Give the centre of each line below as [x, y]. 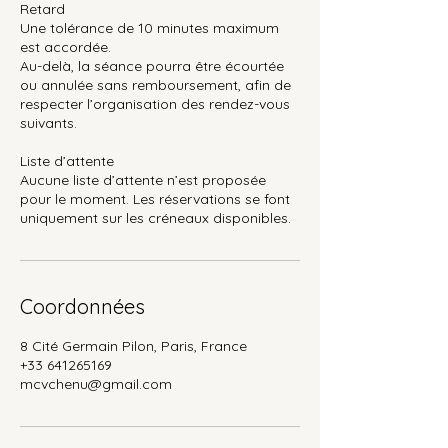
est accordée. [65, 46]
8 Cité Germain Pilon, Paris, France [133, 345]
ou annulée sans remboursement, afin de [155, 84]
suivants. [48, 122]
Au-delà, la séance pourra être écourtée [152, 65]
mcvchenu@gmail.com [96, 383]
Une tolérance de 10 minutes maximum [149, 27]
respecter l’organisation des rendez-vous [155, 103]
